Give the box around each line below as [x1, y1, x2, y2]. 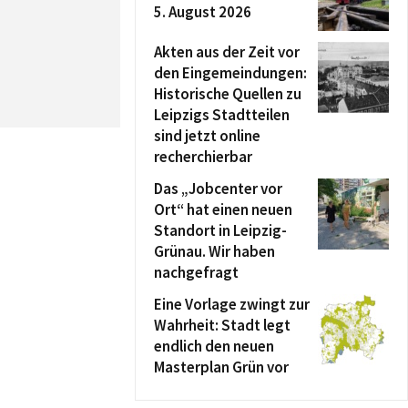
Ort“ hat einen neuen [154, 199, 292, 219]
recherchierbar [154, 147, 252, 167]
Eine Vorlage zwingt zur [154, 294, 310, 314]
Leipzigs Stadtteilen [154, 105, 290, 125]
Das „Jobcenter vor [154, 178, 282, 199]
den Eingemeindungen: [154, 63, 307, 83]
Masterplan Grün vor [154, 357, 289, 377]
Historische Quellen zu [154, 84, 301, 104]
